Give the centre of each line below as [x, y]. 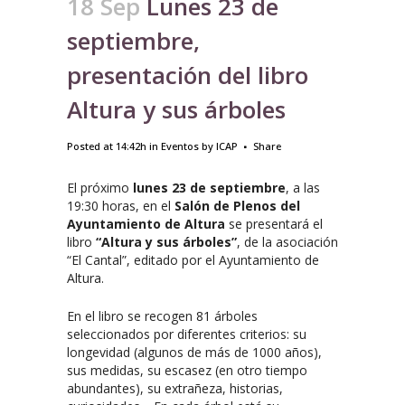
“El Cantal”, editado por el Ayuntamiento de [193, 259]
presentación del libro [188, 75]
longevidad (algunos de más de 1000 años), [194, 352]
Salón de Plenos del [237, 205]
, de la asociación [287, 241]
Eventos [180, 146]
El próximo [100, 187]
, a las [303, 187]
